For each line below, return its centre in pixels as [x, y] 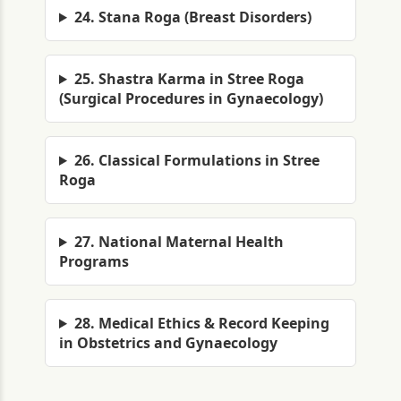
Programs [94, 261]
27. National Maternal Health [179, 242]
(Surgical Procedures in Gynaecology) [191, 98]
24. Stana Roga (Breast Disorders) [192, 17]
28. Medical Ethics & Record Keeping [201, 323]
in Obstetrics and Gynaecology [168, 343]
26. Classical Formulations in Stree [196, 160]
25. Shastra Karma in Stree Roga [189, 79]
